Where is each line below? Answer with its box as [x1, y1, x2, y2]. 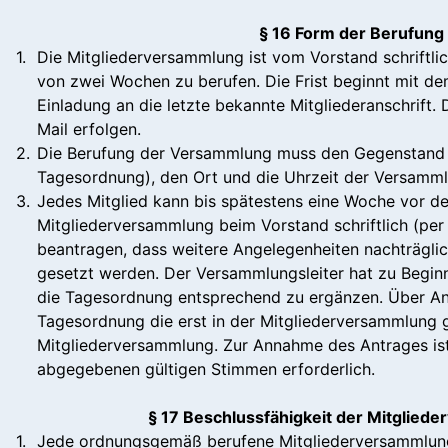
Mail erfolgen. [37, 118, 141, 139]
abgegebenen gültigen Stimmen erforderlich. [37, 358, 375, 379]
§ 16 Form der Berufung [259, 22, 444, 43]
